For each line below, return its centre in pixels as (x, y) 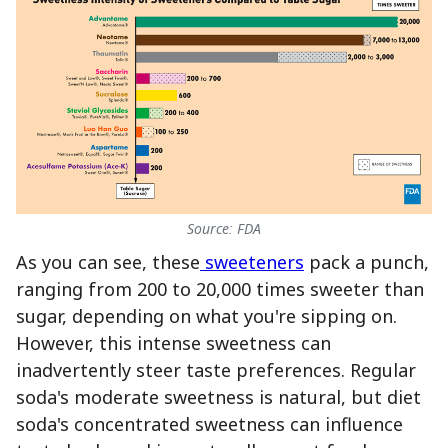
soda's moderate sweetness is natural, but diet (218, 397)
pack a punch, (366, 262)
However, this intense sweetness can (173, 343)
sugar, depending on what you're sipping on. (206, 316)
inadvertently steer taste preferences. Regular (216, 370)
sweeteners (252, 262)
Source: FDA (224, 229)
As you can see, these (108, 262)
